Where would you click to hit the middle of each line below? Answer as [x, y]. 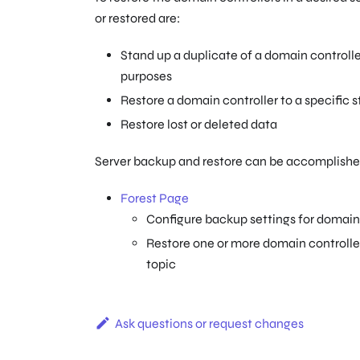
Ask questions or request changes [209, 324]
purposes [146, 76]
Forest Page [155, 198]
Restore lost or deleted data [199, 125]
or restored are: [137, 18]
